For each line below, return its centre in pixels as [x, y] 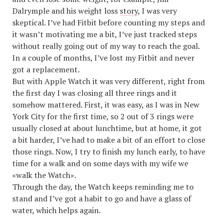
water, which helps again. [56, 210]
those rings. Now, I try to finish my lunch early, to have [109, 152]
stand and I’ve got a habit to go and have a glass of [102, 199]
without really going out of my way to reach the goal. [106, 46]
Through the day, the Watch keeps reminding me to [103, 187]
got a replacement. [46, 70]
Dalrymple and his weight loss [66, 11]
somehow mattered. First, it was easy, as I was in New [106, 105]
